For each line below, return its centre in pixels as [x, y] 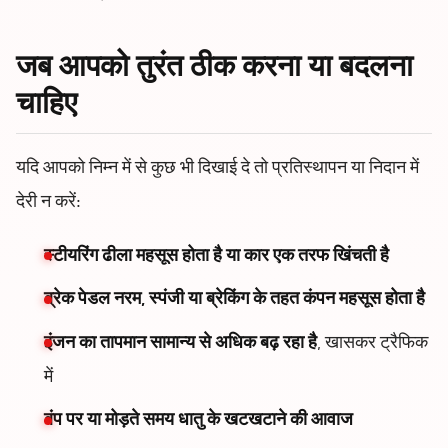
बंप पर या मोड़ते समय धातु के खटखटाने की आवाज [198, 421]
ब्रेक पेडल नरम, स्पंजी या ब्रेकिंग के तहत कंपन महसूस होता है [234, 300]
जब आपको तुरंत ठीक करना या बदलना [214, 70]
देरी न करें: [48, 202]
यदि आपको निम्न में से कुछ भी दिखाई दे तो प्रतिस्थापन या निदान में [217, 168]
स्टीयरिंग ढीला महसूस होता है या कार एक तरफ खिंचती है [216, 256]
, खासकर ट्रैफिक [372, 343]
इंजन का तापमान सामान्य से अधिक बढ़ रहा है [180, 343]
